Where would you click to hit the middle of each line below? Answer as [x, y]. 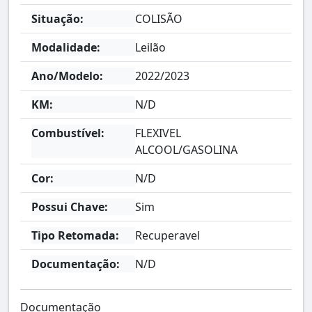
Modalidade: [66, 47]
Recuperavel [168, 235]
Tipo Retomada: [75, 235]
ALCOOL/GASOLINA [187, 150]
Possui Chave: [70, 207]
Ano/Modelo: [67, 76]
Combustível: [68, 133]
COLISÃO [159, 19]
